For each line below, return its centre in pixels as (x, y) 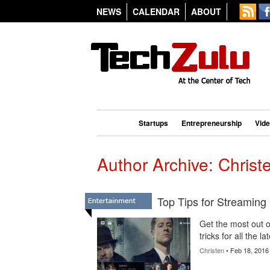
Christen (212, 250)
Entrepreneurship (211, 123)
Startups (153, 123)
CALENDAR (156, 11)
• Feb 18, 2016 (246, 250)
